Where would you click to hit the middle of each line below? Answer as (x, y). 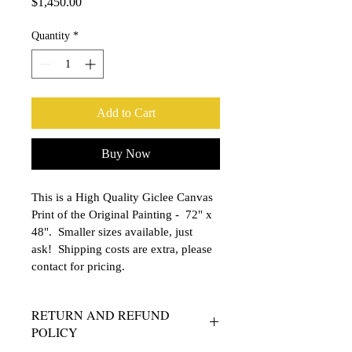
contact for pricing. (78, 266)
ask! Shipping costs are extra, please (123, 249)
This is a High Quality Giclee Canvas (124, 197)
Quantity (51, 35)
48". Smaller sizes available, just (114, 231)
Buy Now (126, 153)
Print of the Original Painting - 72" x (123, 214)
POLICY (55, 332)
